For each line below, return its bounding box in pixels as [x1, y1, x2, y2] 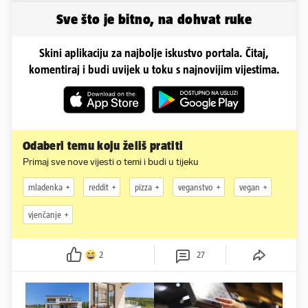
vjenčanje [28, 209, 61, 220]
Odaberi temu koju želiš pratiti [23, 139, 184, 153]
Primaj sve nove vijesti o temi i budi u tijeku [23, 156, 199, 168]
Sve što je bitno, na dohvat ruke [56, 11, 252, 27]
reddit [89, 181, 109, 192]
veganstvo [178, 181, 213, 192]
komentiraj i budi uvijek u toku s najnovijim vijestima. [28, 63, 280, 76]
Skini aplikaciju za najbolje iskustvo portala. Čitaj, [39, 47, 269, 60]
